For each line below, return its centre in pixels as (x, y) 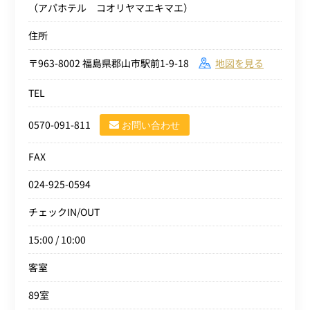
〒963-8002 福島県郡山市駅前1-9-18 (113, 63)
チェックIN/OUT (64, 211)
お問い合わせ (151, 125)
